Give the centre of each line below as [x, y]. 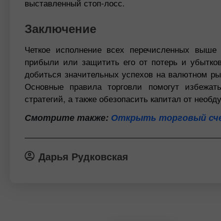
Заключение [60, 28]
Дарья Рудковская [83, 156]
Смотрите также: [68, 117]
